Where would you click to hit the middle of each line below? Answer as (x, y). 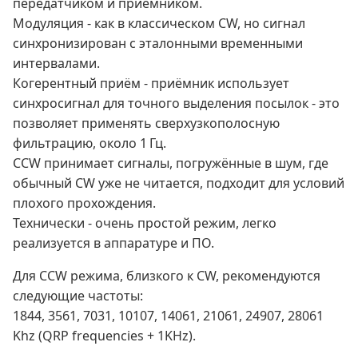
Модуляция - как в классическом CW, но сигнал (159, 24)
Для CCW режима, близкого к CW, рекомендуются (167, 276)
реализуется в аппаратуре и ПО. (113, 243)
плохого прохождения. (84, 203)
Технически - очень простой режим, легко (145, 223)
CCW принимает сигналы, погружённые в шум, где (171, 163)
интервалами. (56, 64)
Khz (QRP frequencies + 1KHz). (104, 336)
